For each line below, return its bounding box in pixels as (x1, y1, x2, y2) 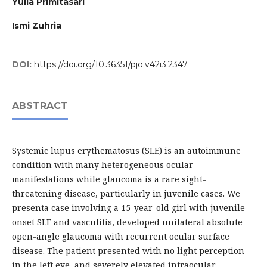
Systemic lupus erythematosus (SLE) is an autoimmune (11, 145, 241, 157)
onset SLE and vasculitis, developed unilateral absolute (11, 216, 243, 228)
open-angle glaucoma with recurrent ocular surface (11, 231, 229, 243)
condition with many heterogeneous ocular (11, 159, 193, 171)
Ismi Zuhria (11, 20, 61, 32)
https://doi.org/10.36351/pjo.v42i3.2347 (33, 59, 188, 70)
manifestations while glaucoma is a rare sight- (11, 173, 206, 185)
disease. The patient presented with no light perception (11, 245, 244, 257)
